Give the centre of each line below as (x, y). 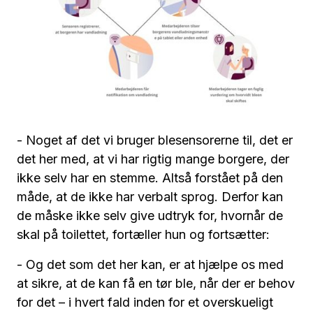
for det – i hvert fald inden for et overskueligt (145, 302)
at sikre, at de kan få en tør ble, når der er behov (156, 283)
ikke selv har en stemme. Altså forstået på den (150, 177)
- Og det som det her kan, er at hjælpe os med (150, 264)
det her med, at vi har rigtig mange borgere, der (153, 159)
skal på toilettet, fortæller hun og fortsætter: (143, 234)
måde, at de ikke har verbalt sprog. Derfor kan (150, 196)
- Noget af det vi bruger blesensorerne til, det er (155, 140)
